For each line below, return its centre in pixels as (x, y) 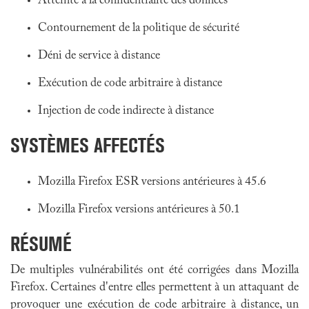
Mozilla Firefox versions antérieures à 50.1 (139, 210)
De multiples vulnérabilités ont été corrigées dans (136, 270)
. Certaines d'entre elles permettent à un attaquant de (172, 288)
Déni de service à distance (99, 56)
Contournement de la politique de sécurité (139, 28)
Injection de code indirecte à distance (126, 111)
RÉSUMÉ (41, 244)
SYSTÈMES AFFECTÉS (88, 145)
